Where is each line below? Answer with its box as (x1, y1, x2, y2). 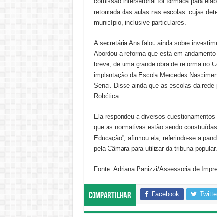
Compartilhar (88, 191, 131, 201)
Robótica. (93, 92, 121, 100)
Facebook (151, 190, 179, 198)
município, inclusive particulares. (93, 18, 186, 26)
